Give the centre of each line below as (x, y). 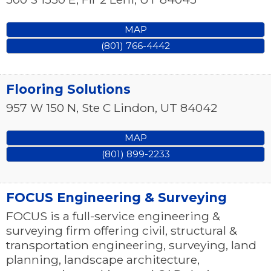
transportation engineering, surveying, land (131, 245)
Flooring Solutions (68, 90)
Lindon (134, 108)
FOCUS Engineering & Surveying (116, 198)
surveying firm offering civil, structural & (122, 231)
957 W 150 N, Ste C (58, 108)
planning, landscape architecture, (103, 260)
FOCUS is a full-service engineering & (113, 216)
